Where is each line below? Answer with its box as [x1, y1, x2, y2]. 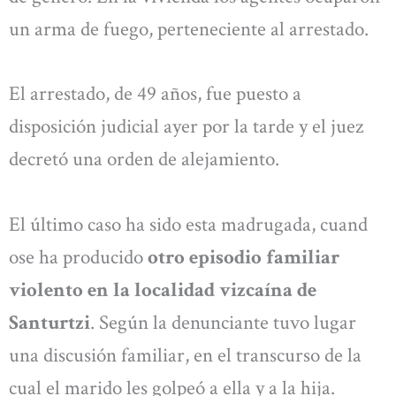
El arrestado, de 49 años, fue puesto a [9, 80, 301, 108]
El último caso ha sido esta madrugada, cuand [9, 210, 368, 238]
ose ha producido [9, 243, 148, 270]
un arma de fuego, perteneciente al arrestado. [9, 15, 369, 42]
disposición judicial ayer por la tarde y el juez [9, 113, 363, 141]
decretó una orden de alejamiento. [9, 146, 279, 173]
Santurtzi [9, 308, 90, 336]
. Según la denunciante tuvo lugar [90, 308, 356, 336]
